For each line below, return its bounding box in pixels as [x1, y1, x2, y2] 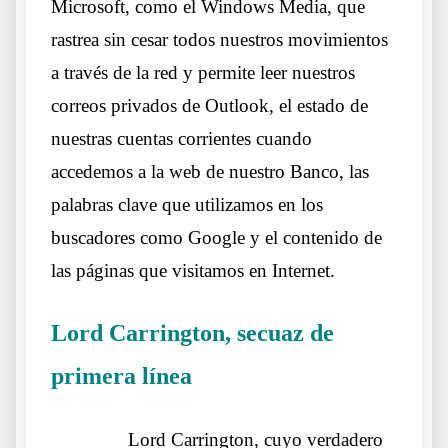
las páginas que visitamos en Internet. [51, 260, 335, 282]
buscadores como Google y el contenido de [51, 227, 382, 249]
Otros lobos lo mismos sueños [192, 375, 347, 387]
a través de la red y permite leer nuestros [51, 62, 355, 84]
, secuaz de [225, 320, 334, 347]
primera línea [51, 363, 192, 390]
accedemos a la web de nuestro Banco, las [51, 161, 369, 183]
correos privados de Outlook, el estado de [51, 95, 368, 117]
